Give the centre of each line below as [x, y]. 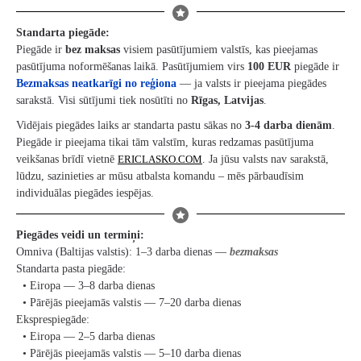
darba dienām [296, 125]
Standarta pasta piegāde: [71, 269]
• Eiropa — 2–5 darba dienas [85, 336]
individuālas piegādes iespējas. [85, 193]
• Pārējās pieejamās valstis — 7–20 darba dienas [129, 303]
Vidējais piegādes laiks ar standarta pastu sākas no [131, 125]
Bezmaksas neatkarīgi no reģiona [96, 83]
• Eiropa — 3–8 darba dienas [85, 286]
